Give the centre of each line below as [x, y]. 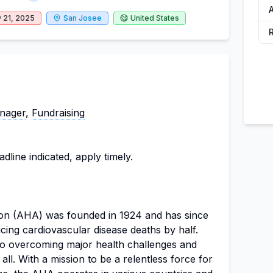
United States [155, 18]
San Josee [83, 18]
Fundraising [58, 113]
